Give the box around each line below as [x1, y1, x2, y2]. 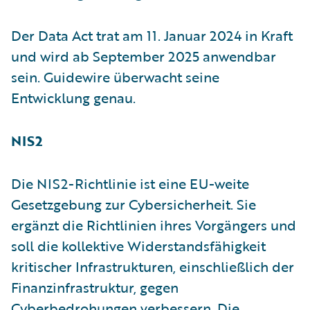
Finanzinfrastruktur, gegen [11, 276, 179, 298]
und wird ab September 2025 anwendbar [11, 45, 276, 66]
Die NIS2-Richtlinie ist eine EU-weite [11, 172, 249, 194]
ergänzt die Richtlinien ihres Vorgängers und [11, 214, 296, 235]
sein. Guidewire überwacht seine [11, 66, 219, 87]
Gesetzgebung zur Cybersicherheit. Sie [11, 193, 256, 215]
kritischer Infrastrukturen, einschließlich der [11, 255, 294, 277]
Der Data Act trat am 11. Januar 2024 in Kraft [11, 24, 293, 46]
